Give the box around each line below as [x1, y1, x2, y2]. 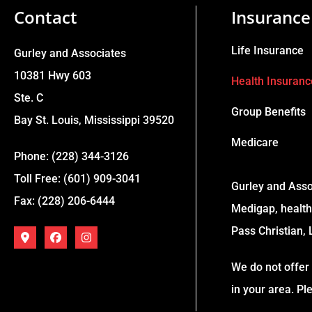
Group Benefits [231, 105, 306, 119]
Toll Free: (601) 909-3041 [14, 172, 141, 186]
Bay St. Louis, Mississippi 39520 [14, 114, 174, 127]
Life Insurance [231, 44, 304, 58]
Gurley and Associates [14, 47, 126, 61]
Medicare [231, 136, 279, 150]
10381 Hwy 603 [14, 69, 91, 83]
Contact [14, 6, 77, 29]
